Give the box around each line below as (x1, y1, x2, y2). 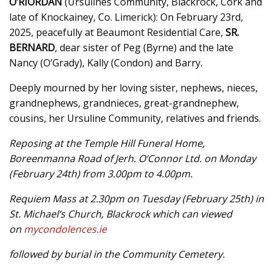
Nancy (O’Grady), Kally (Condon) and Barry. (9, 55, 202, 69)
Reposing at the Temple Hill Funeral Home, (9, 136, 205, 150)
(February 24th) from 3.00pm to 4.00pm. (9, 166, 193, 180)
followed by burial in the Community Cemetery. (9, 247, 225, 261)
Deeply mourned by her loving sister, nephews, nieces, (9, 80, 258, 94)
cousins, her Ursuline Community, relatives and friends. (9, 111, 261, 125)
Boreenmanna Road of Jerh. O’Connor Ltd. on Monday (9, 151, 256, 165)
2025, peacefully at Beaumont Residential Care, (9, 25, 225, 39)
